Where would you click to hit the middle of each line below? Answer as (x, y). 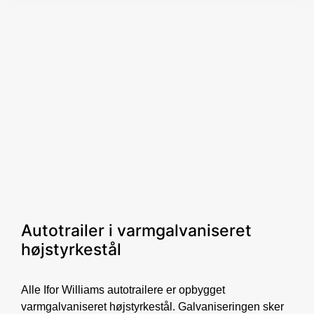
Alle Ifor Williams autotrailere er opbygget (123, 289)
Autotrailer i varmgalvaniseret (136, 230)
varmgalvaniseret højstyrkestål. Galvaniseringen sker (152, 306)
